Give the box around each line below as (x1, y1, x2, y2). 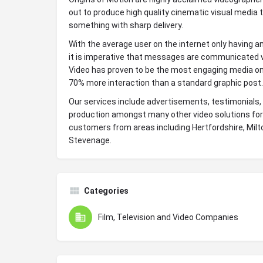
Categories (84, 186, 129, 195)
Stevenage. (69, 135, 112, 145)
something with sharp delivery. (69, 20, 183, 30)
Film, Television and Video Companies (98, 212, 238, 222)
